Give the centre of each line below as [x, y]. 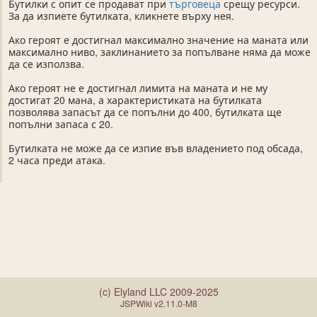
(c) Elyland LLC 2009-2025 [158, 292]
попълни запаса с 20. [60, 124]
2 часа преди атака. [57, 160]
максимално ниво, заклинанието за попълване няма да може [159, 52]
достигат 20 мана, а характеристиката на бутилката [135, 100]
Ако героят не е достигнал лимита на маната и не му [138, 88]
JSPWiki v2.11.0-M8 [158, 303]
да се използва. [46, 64]
